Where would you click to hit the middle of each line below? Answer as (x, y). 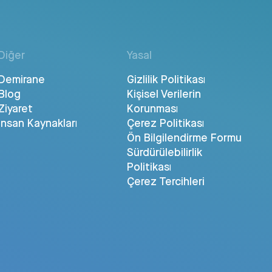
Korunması (152, 108)
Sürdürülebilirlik (164, 152)
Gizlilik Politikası (166, 79)
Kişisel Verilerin (164, 93)
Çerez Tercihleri (165, 181)
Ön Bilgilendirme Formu (184, 137)
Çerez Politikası (165, 123)
